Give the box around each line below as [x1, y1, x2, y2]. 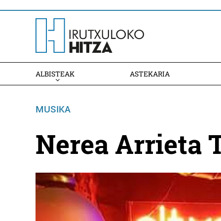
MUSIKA [36, 104, 71, 115]
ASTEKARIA [130, 69, 170, 78]
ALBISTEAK [36, 69, 74, 78]
